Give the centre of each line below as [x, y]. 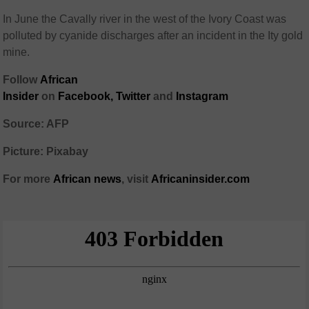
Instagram [202, 97]
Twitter [133, 97]
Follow [22, 80]
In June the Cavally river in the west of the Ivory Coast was [145, 19]
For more [27, 179]
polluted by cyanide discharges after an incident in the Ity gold [153, 36]
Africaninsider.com [201, 179]
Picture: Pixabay [46, 152]
